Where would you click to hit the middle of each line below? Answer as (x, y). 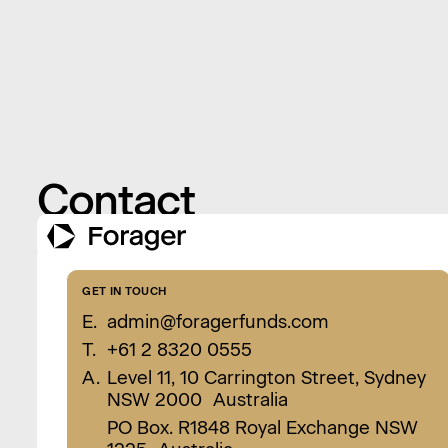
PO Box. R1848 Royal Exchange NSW (262, 427)
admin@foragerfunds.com (217, 321)
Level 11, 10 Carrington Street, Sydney (266, 377)
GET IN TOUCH (124, 290)
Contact (115, 201)
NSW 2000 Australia (197, 399)
